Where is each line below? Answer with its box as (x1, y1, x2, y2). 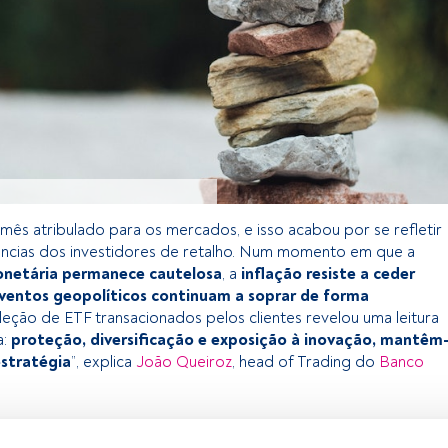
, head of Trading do (232, 351, 379, 372)
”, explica (71, 351, 136, 372)
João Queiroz (136, 351, 232, 372)
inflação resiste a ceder (237, 263, 415, 284)
